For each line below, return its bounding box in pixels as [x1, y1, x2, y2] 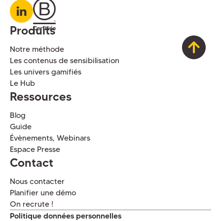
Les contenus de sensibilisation [9, 56, 119, 66]
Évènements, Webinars [9, 133, 90, 143]
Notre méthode [9, 44, 64, 54]
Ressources [9, 89, 72, 104]
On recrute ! [9, 199, 53, 209]
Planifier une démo [9, 188, 76, 198]
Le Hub [9, 78, 35, 88]
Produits [9, 23, 55, 38]
